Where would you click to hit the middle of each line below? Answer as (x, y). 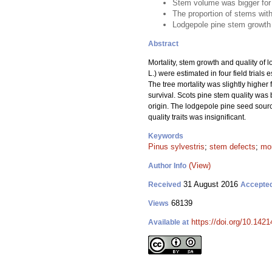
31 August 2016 (211, 184)
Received (165, 185)
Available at (168, 222)
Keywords (166, 136)
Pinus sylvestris (176, 147)
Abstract (163, 44)
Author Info (167, 166)
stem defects (233, 147)
